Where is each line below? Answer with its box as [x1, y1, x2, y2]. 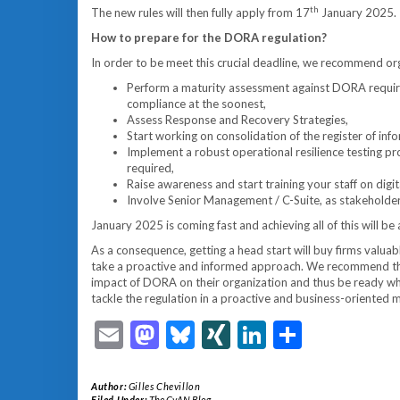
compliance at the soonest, [127, 96, 266, 111]
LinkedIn [266, 317, 371, 352]
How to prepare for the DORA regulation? [91, 30, 327, 45]
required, [127, 161, 174, 175]
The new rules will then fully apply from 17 [91, 5, 310, 20]
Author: [91, 380, 129, 392]
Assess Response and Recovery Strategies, [127, 112, 348, 127]
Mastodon [159, 317, 284, 352]
